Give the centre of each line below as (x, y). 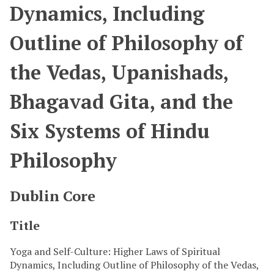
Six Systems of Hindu (110, 131)
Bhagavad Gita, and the (121, 101)
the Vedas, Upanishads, (119, 72)
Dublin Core (53, 195)
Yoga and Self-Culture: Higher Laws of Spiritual (115, 251)
